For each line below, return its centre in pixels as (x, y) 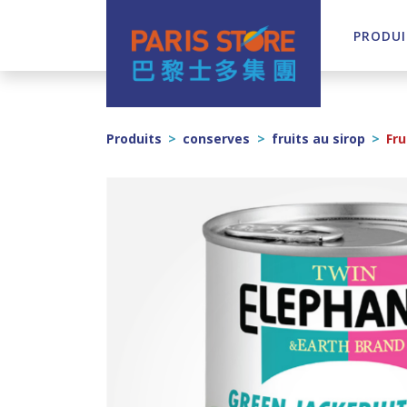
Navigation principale (159, 50)
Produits (134, 139)
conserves (217, 139)
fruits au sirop (318, 139)
